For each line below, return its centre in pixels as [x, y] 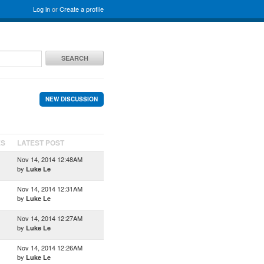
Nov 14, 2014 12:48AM [50, 159]
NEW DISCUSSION [72, 99]
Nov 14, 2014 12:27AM [50, 218]
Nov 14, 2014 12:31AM [50, 189]
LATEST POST [41, 143]
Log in [42, 9]
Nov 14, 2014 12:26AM [50, 247]
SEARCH [75, 58]
